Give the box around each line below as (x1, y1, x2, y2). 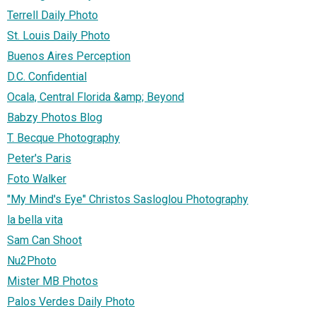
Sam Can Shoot (7, 233, 82, 247)
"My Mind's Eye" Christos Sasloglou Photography (7, 192, 248, 206)
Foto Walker (7, 171, 66, 186)
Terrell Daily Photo (7, 8, 98, 22)
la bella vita (7, 212, 63, 226)
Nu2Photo (7, 253, 56, 267)
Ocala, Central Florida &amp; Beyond (7, 90, 184, 104)
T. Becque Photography (7, 130, 120, 145)
